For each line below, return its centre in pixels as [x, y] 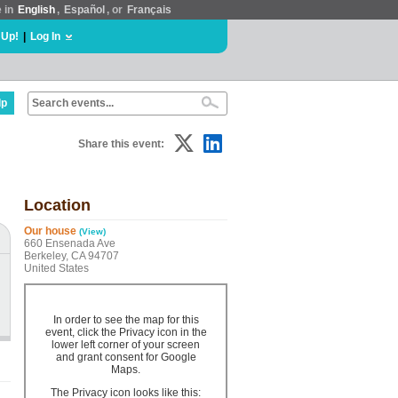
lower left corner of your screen [126, 345]
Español [84, 10]
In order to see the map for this [126, 320]
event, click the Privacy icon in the [126, 332]
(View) [92, 231]
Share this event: [121, 144]
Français [149, 10]
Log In [45, 36]
